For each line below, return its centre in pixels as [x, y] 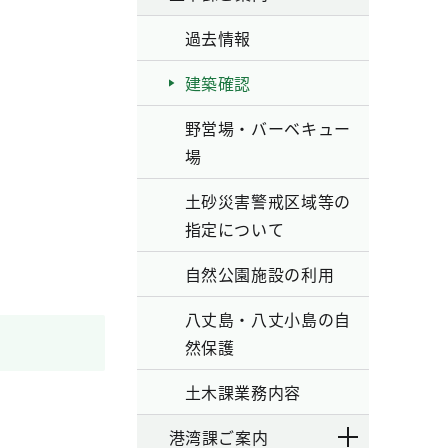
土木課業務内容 [242, 392]
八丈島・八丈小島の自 [267, 319]
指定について [234, 229]
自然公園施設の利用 [259, 274]
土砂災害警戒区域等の [267, 201]
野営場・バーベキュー [267, 128]
